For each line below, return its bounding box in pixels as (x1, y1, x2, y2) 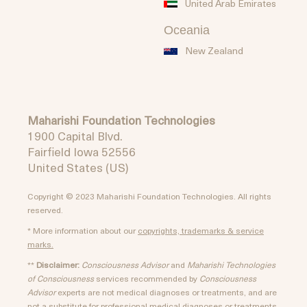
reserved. (27, 204, 63, 216)
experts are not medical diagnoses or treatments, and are (56, 286, 277, 298)
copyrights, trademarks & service (138, 224, 264, 236)
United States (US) (27, 158, 128, 176)
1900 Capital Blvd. (27, 127, 123, 145)
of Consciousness (27, 272, 94, 284)
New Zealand (185, 43, 243, 58)
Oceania (164, 23, 210, 37)
